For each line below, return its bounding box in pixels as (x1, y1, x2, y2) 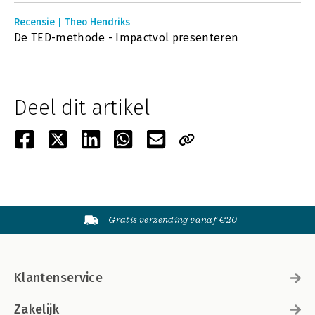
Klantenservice (14, 270, 103, 285)
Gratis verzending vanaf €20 (108, 214, 238, 225)
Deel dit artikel (14, 95, 150, 120)
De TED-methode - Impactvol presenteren (14, 31, 239, 44)
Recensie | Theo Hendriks (14, 16, 130, 28)
